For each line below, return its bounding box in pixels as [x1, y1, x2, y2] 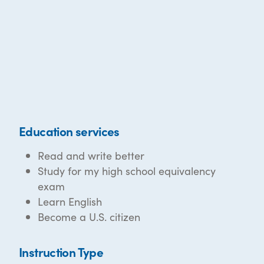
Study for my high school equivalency [38, 163, 216, 179]
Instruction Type [19, 243, 104, 261]
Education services [19, 122, 120, 140]
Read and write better [38, 148, 144, 163]
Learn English [38, 194, 102, 209]
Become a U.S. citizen [38, 209, 140, 225]
